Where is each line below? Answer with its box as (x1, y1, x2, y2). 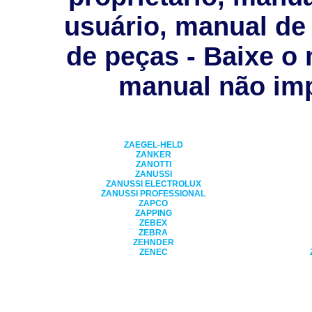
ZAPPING (134, 208, 172, 218)
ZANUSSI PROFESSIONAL (101, 188, 205, 198)
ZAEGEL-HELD (123, 139, 183, 150)
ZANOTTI (135, 159, 171, 169)
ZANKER (135, 149, 171, 159)
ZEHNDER (132, 237, 174, 247)
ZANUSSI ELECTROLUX (105, 178, 201, 189)
